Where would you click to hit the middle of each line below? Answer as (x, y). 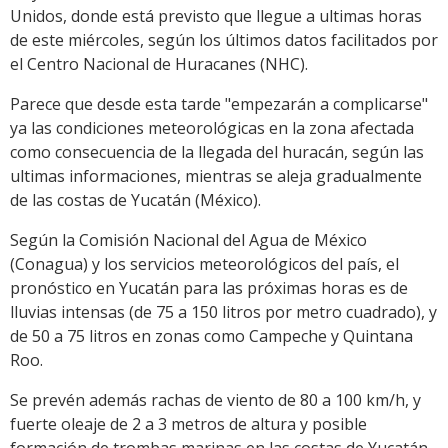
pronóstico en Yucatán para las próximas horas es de (209, 288)
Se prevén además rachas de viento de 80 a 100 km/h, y (215, 400)
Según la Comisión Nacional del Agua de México (188, 240)
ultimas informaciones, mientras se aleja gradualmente (216, 176)
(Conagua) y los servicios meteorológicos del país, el (204, 264)
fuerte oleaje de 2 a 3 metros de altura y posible (188, 424)
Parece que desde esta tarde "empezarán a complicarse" (219, 104)
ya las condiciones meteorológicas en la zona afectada (212, 128)
